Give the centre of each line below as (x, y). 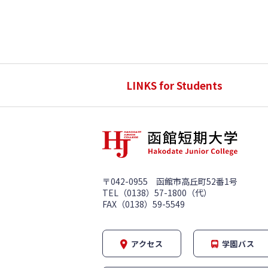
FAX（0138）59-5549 (144, 204)
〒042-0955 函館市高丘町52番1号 (170, 182)
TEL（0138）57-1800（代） (157, 193)
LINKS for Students (174, 85)
